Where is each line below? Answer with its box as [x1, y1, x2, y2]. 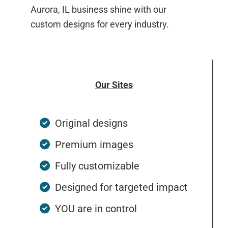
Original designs [55, 117, 128, 129]
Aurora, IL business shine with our [31, 4, 166, 15]
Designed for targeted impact [55, 181, 188, 193]
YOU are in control [55, 202, 137, 215]
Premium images [55, 138, 133, 151]
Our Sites [95, 79, 133, 90]
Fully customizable [55, 159, 139, 172]
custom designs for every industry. [31, 18, 169, 30]
